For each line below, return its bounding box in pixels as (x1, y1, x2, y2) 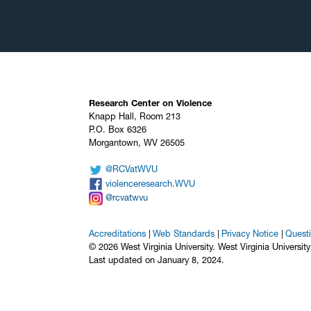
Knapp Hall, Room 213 (89, 111, 180, 122)
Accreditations (89, 228, 146, 239)
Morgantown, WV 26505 (89, 137, 185, 149)
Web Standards (153, 228, 215, 239)
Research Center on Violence (89, 98, 212, 109)
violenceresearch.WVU (106, 178, 195, 189)
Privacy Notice (221, 228, 278, 239)
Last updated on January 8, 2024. (89, 255, 224, 266)
